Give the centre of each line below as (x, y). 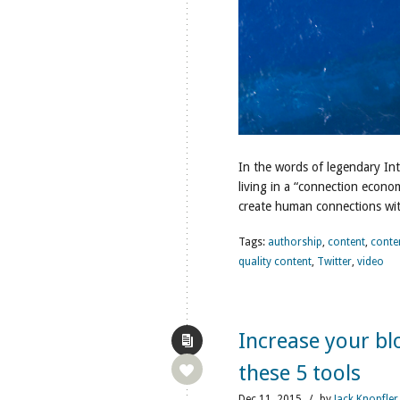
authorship (295, 242)
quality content (275, 262)
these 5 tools (300, 373)
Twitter (334, 262)
